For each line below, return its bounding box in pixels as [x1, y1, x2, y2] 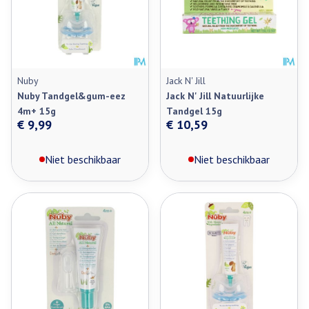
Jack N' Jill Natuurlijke [166, 90, 264, 102]
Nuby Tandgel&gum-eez [17, 90, 126, 102]
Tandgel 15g [166, 105, 222, 117]
